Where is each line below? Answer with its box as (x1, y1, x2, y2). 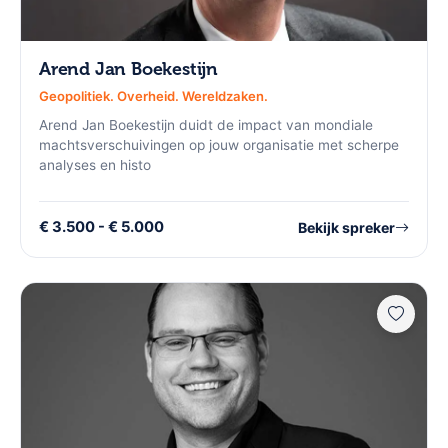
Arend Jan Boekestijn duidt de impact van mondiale (39, 117, 373, 134)
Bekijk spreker (298, 218, 395, 236)
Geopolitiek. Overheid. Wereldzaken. (39, 87, 268, 104)
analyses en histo (39, 157, 151, 174)
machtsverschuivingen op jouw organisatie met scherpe (39, 137, 399, 154)
